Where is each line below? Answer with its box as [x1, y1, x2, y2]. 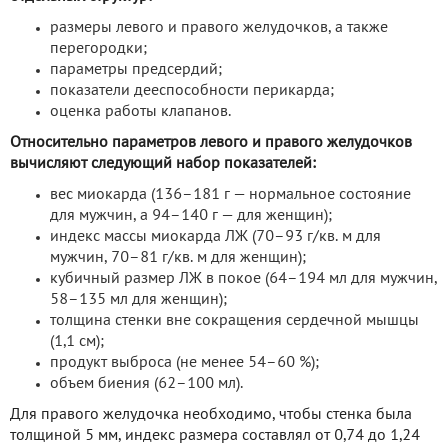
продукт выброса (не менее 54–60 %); [50, 355, 319, 370]
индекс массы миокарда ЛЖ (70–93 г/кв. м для [50, 229, 381, 244]
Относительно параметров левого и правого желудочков [10, 135, 412, 150]
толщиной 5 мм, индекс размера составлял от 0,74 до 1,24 [10, 428, 420, 443]
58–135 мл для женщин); [50, 292, 227, 307]
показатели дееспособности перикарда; [50, 83, 334, 98]
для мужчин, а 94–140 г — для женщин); [50, 208, 332, 223]
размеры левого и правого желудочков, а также [50, 20, 388, 35]
